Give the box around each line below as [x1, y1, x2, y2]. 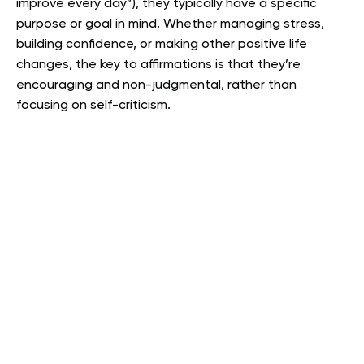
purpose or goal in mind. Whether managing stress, [16, 18, 324, 31]
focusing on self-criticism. [16, 99, 171, 112]
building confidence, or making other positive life [16, 38, 307, 51]
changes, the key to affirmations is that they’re [16, 58, 301, 71]
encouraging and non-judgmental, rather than [16, 79, 297, 92]
